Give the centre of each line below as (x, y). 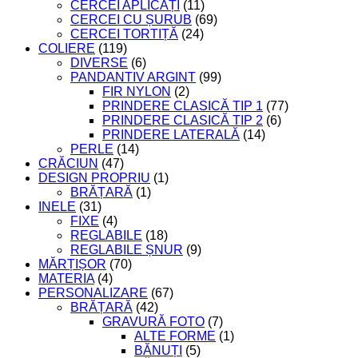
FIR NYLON (137, 91)
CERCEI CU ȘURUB (131, 20)
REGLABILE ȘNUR (127, 250)
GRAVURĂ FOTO (153, 322)
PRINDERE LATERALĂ (171, 135)
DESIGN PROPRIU (94, 178)
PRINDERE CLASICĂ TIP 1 (183, 106)
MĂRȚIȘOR (72, 264)
